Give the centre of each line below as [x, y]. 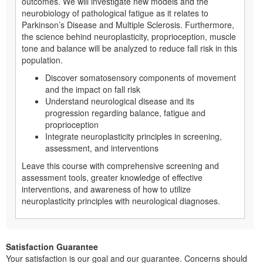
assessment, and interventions [103, 148]
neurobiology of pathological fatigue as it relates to [115, 13]
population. [45, 60]
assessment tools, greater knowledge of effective [112, 177]
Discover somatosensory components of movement [141, 77]
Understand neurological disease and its [120, 101]
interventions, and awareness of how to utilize [106, 189]
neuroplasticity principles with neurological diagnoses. [124, 200]
